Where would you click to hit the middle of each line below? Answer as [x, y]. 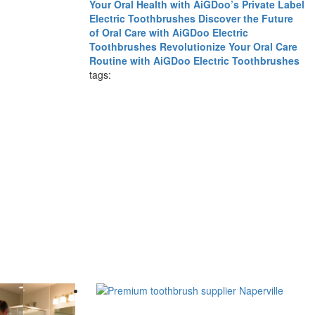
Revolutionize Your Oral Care [229, 46]
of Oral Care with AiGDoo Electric [169, 32]
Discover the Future [246, 18]
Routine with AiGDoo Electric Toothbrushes [194, 60]
